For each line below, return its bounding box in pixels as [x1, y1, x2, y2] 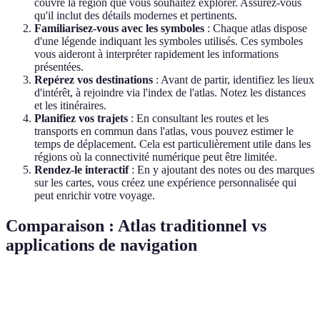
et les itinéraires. [34, 99, 106, 112]
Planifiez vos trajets [34, 112, 128, 125]
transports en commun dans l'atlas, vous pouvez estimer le [34, 125, 294, 138]
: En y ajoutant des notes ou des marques [129, 164, 314, 176]
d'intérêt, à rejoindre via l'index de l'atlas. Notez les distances [34, 86, 306, 99]
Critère [18, 284, 49, 295]
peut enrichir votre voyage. [34, 189, 155, 202]
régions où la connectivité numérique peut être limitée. [34, 151, 277, 164]
